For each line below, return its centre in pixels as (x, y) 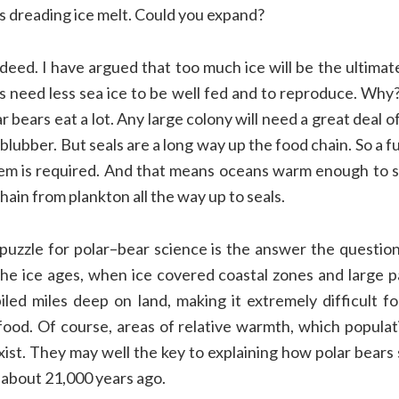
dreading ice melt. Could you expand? (136, 14)
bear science (164, 248)
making (201, 300)
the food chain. (302, 144)
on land (141, 300)
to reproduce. (309, 92)
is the (231, 248)
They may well (79, 351)
